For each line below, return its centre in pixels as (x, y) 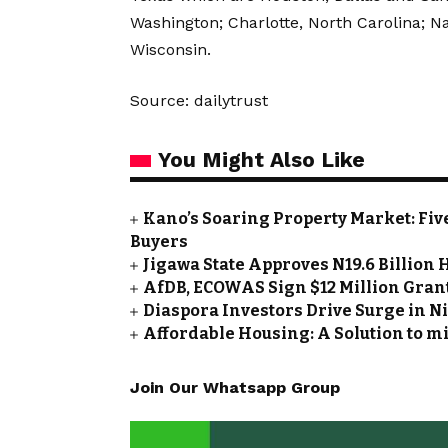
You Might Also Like (261, 160)
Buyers (159, 242)
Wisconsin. (170, 50)
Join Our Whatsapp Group (235, 388)
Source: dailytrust (199, 101)
